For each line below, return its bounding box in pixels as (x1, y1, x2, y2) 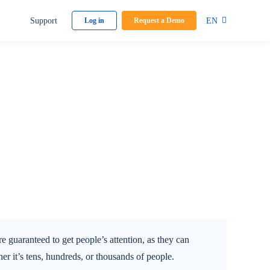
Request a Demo (134, 16, 184, 25)
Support (30, 16, 57, 25)
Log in (84, 16, 104, 25)
